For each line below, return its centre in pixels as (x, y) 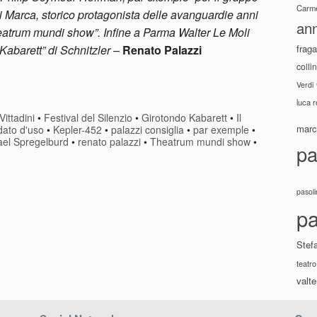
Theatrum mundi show (200, 141)
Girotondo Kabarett (185, 117)
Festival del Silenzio (88, 117)
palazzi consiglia (148, 129)
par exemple (221, 129)
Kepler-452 (77, 129)
